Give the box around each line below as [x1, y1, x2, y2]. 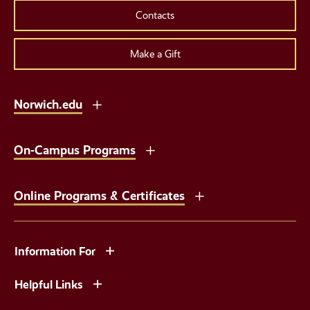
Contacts [136, 9, 174, 22]
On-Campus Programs [14, 143, 136, 158]
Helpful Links [15, 277, 83, 291]
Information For [15, 244, 95, 259]
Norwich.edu [14, 97, 82, 112]
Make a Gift [129, 48, 181, 61]
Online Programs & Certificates [14, 188, 185, 203]
